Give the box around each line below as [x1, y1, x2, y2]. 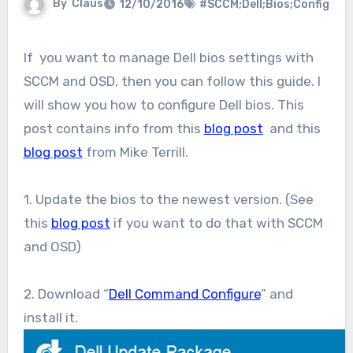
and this [262, 121, 321, 137]
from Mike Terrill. [82, 144, 188, 161]
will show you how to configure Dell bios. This [23, 97, 304, 113]
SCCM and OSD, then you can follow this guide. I [23, 73, 321, 90]
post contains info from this [23, 121, 204, 137]
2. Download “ [23, 286, 109, 303]
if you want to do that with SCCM [110, 215, 323, 232]
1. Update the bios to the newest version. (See [23, 191, 314, 208]
